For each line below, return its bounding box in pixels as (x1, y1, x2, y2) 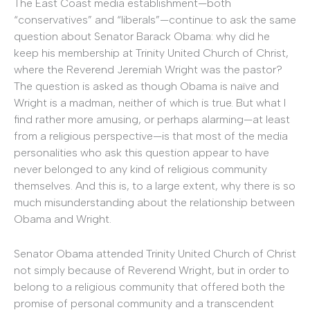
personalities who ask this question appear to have (14, 146, 269, 159)
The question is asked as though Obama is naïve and (14, 80, 279, 93)
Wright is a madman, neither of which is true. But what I (14, 96, 286, 109)
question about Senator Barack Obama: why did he (14, 30, 270, 43)
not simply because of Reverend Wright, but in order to (14, 263, 289, 277)
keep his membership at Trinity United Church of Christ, (14, 46, 289, 60)
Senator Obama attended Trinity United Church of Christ (14, 246, 296, 260)
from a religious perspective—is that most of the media (14, 129, 288, 143)
